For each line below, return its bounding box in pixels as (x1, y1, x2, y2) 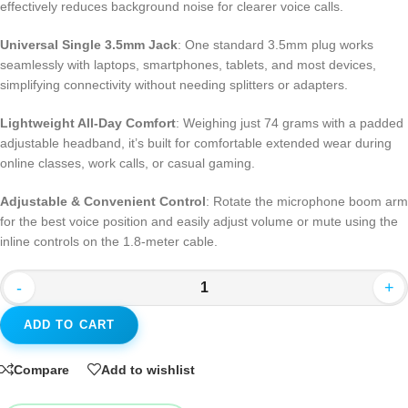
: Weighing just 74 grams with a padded (176, 116, 403, 131)
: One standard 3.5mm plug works (178, 37, 373, 53)
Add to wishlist (101, 362, 195, 377)
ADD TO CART (23, 318, 116, 332)
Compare (14, 362, 69, 377)
